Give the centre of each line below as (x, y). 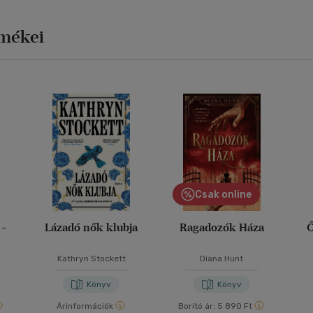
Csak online (224, 194)
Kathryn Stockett (91, 258)
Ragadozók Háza (221, 227)
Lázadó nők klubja (92, 227)
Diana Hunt (222, 258)
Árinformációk (85, 306)
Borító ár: (197, 306)
